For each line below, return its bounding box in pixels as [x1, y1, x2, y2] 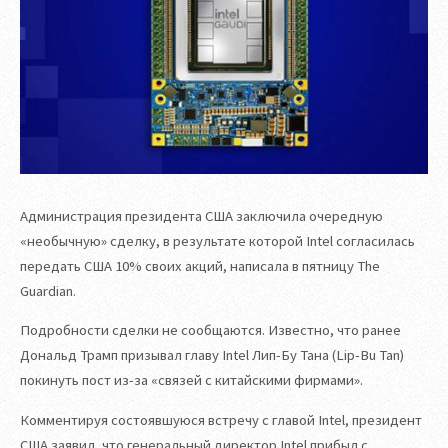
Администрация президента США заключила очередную [20, 206, 383, 225]
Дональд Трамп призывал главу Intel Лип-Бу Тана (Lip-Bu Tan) [20, 346, 404, 365]
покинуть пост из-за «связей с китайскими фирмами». [20, 371, 363, 390]
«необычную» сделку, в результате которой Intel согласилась [20, 231, 415, 250]
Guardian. [20, 281, 76, 300]
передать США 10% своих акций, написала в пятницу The [20, 256, 380, 275]
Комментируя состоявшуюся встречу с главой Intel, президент [20, 410, 422, 429]
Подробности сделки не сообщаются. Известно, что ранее [20, 321, 401, 340]
